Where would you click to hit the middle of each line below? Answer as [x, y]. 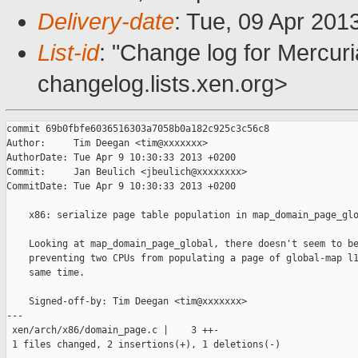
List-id [68, 53]
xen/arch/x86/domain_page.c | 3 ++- [113, 330]
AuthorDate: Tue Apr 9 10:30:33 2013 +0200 [121, 158]
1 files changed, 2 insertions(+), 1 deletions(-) [143, 345]
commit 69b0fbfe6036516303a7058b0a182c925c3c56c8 [138, 129]
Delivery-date [106, 22]
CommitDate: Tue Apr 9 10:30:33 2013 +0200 [121, 187]
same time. [46, 273]
